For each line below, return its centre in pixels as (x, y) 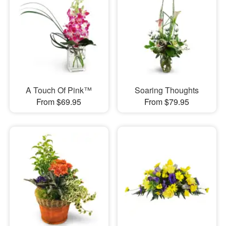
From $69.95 (59, 101)
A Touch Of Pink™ (59, 90)
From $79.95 (167, 101)
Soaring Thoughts (167, 90)
